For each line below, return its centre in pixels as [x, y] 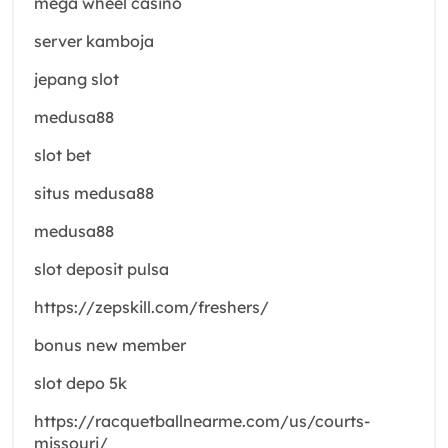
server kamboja [94, 40]
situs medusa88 [94, 192]
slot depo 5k [80, 382]
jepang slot [76, 78]
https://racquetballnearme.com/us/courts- [202, 420]
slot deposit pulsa [101, 268]
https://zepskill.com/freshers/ [151, 306]
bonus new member [110, 344]
